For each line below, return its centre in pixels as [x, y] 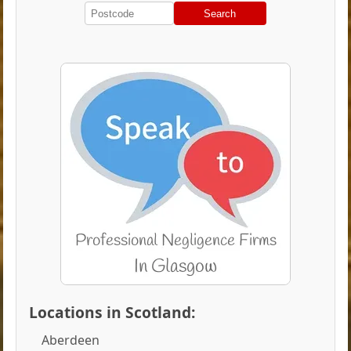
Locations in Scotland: [112, 312]
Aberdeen [71, 340]
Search [220, 13]
